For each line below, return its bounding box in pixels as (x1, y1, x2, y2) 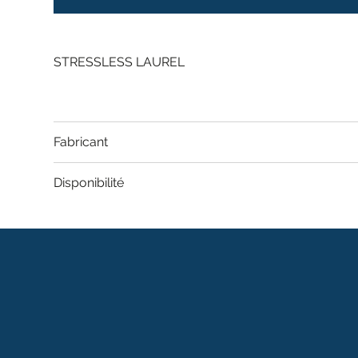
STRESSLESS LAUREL (54, 54, 185, 70)
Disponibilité (54, 175, 125, 191)
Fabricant (54, 134, 109, 150)
